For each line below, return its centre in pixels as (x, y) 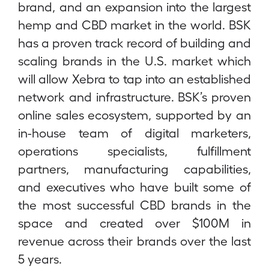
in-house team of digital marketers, (134, 132)
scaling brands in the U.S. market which (134, 60)
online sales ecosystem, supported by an (134, 114)
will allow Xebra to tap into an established (134, 78)
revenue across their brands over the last (134, 240)
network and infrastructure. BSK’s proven (134, 96)
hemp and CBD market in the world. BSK (134, 24)
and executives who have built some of (134, 186)
